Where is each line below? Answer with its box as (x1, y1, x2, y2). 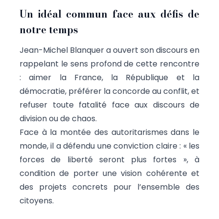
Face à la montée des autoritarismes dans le (20, 126, 199, 138)
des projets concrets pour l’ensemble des (20, 181, 199, 193)
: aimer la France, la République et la (20, 71, 199, 83)
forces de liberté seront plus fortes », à (20, 153, 199, 165)
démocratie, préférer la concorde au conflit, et (20, 85, 199, 97)
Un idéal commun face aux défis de (20, 6, 199, 22)
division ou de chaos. (20, 112, 97, 124)
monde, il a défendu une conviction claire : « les (20, 140, 199, 152)
